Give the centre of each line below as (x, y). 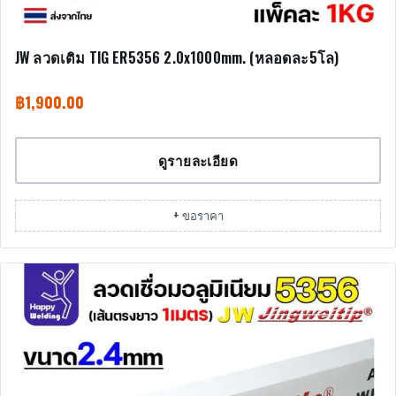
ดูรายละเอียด (198, 160)
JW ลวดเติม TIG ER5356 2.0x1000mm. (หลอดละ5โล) (177, 57)
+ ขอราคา (198, 214)
